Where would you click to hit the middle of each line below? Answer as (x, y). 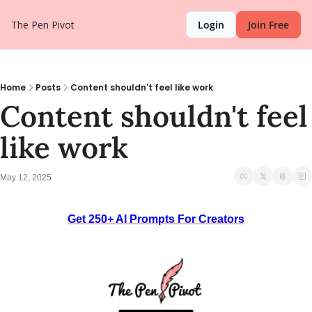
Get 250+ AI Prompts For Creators (156, 219)
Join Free (268, 25)
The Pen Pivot (43, 25)
